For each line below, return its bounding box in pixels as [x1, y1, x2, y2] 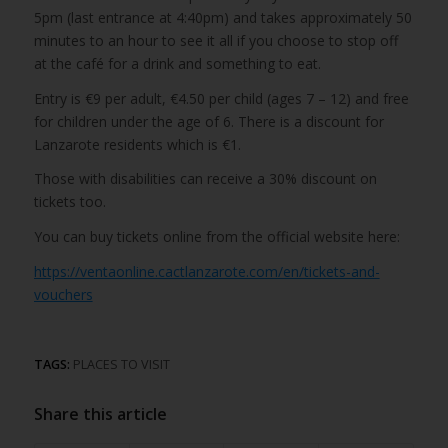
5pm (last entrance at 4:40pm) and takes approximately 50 [33, 7, 412, 27]
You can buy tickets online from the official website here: [33, 227, 400, 247]
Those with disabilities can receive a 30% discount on [33, 169, 377, 189]
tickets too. [33, 192, 106, 212]
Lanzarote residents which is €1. [33, 134, 241, 154]
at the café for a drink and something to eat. [33, 53, 321, 73]
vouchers [33, 285, 93, 305]
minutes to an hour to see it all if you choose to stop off [33, 30, 398, 50]
